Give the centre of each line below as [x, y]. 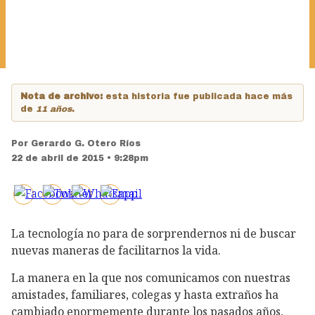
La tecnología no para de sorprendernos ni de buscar [154, 233]
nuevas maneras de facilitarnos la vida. [117, 250]
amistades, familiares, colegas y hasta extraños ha [145, 294]
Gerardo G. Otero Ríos [86, 143]
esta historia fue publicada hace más [199, 96]
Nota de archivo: [63, 96]
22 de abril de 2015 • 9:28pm [80, 158]
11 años [54, 109]
